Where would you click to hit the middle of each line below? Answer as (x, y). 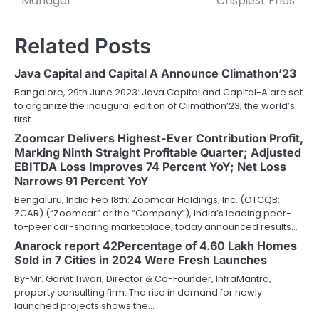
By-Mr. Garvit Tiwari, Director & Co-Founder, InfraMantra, (143, 278)
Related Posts (83, 46)
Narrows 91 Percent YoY (82, 181)
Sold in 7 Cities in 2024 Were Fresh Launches (141, 260)
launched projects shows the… (84, 305)
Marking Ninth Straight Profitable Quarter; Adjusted (158, 152)
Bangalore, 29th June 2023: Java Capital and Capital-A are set (158, 92)
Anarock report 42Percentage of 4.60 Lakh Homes (156, 245)
